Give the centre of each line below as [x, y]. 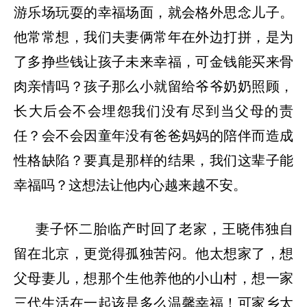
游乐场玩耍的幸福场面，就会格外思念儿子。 [153, 12]
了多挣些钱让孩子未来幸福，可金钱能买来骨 [153, 61]
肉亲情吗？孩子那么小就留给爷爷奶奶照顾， [153, 86]
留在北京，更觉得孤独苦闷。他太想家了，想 [153, 253]
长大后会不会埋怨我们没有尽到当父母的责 [153, 111]
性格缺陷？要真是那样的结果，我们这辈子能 [153, 160]
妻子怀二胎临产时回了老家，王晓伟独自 [164, 229]
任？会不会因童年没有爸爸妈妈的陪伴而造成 [153, 135]
